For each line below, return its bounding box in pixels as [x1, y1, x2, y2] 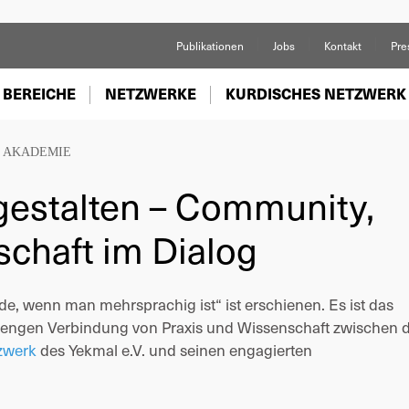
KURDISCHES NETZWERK [225, 83, 406, 104]
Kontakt [324, 37, 362, 54]
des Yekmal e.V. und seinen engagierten [37, 338, 312, 362]
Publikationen [176, 37, 244, 54]
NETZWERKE [105, 83, 196, 104]
